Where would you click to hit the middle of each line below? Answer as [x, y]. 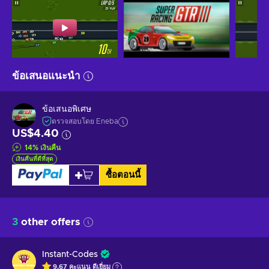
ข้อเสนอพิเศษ [67, 110]
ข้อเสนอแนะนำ [46, 76]
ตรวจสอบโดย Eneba [85, 122]
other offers [49, 222]
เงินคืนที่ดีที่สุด [35, 159]
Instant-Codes [70, 254]
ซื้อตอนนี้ [123, 175]
